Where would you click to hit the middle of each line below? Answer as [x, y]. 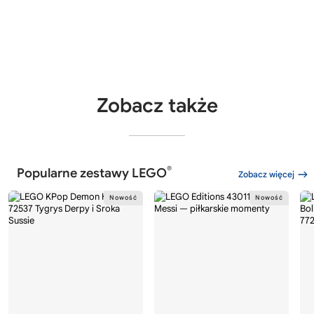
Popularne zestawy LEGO [92, 173]
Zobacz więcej [266, 175]
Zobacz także [157, 106]
